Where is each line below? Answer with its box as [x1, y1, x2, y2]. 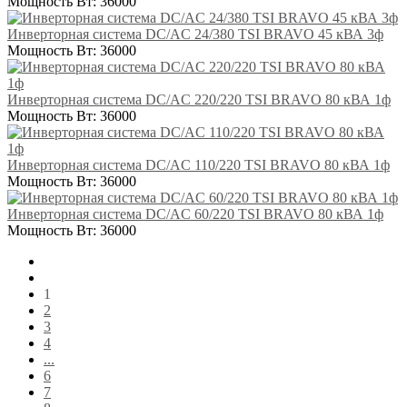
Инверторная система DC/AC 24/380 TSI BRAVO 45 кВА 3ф [7, 25, 383, 42]
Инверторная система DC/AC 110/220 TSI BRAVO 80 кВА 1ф [7, 156, 390, 173]
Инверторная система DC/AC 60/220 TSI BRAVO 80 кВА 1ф [7, 205, 383, 222]
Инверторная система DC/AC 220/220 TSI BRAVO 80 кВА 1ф [7, 91, 391, 107]
